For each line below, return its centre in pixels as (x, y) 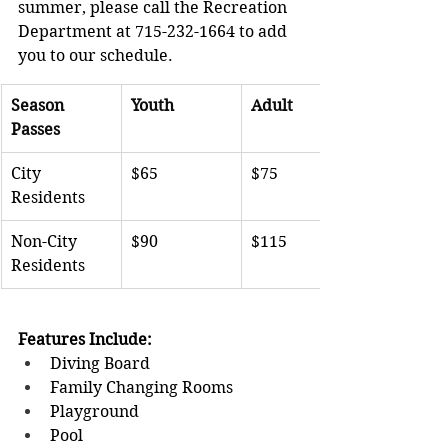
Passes (35, 130)
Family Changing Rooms (171, 388)
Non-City (46, 242)
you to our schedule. (95, 56)
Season (39, 106)
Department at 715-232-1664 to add (154, 32)
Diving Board (128, 364)
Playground (124, 412)
